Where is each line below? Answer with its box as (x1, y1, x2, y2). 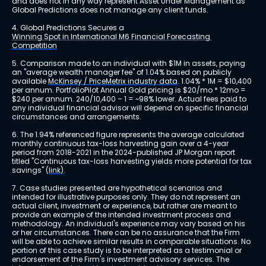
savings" (12, 165, 46, 176)
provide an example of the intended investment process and (12, 210, 233, 220)
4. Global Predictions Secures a (12, 23, 126, 33)
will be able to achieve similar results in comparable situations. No (12, 236, 252, 247)
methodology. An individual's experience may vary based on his (12, 218, 247, 229)
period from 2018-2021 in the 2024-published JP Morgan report (12, 147, 237, 158)
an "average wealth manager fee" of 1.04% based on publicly (12, 67, 233, 78)
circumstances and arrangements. (12, 112, 141, 122)
